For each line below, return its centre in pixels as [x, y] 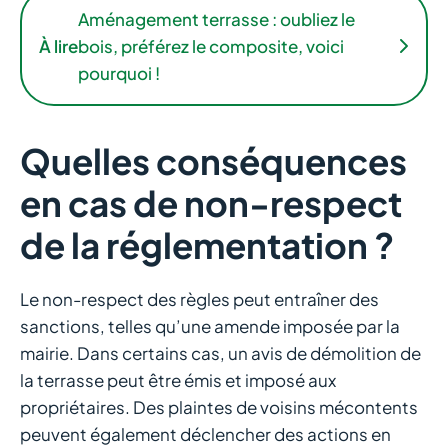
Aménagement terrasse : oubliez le [216, 18]
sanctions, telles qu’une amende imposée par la [210, 325]
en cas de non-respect [211, 202]
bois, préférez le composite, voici [211, 45]
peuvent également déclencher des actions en [205, 433]
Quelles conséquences [213, 160]
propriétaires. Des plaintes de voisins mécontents [219, 406]
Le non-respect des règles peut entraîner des [199, 298]
